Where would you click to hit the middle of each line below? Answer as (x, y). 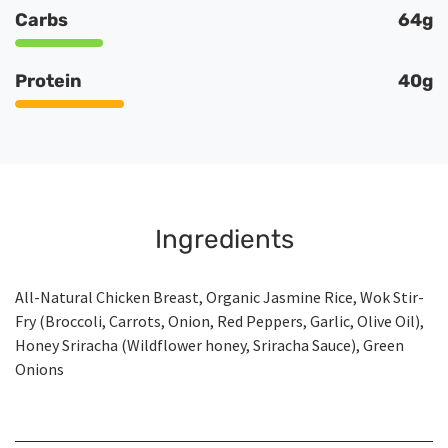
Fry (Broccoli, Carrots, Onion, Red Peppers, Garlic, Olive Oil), (219, 321)
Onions (39, 369)
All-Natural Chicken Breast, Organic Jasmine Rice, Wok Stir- (219, 297)
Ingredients (224, 240)
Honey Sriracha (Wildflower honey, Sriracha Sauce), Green (209, 345)
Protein (48, 81)
